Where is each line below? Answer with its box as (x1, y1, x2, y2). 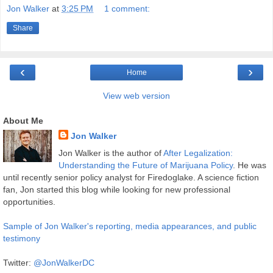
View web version (103, 91, 170, 101)
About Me (3, 116, 43, 126)
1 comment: (104, 4, 151, 14)
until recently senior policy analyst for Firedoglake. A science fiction (3, 172, 259, 182)
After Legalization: (163, 147, 233, 158)
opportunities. (3, 196, 55, 207)
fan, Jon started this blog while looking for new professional (3, 184, 230, 194)
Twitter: (3, 257, 34, 268)
